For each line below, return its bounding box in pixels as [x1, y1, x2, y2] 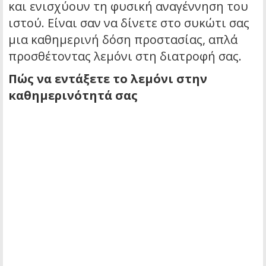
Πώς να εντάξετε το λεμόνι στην [8, 71, 207, 87]
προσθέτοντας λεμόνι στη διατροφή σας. [8, 48, 242, 65]
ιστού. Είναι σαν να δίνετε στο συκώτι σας [8, 15, 249, 31]
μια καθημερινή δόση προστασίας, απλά [8, 31, 237, 48]
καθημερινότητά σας [8, 87, 138, 104]
